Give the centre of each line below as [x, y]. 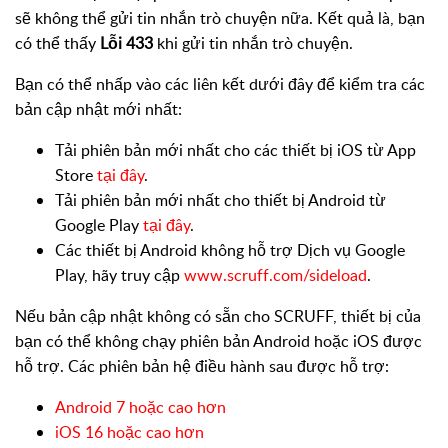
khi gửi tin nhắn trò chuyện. [253, 43]
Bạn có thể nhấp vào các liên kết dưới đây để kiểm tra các [220, 84]
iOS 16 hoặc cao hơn [129, 432]
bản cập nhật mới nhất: [98, 109]
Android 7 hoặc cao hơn [140, 407]
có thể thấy [57, 43]
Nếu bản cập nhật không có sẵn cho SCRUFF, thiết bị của [218, 316]
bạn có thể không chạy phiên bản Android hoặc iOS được [218, 341]
